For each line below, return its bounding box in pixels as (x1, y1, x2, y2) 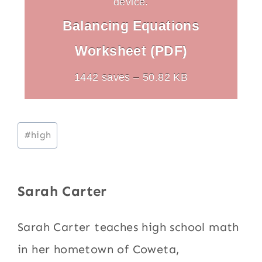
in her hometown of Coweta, (18, 242, 180, 256)
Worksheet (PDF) (74, 43, 188, 58)
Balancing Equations (62, 18, 200, 33)
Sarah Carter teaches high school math (18, 219, 239, 234)
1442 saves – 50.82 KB (74, 70, 188, 83)
